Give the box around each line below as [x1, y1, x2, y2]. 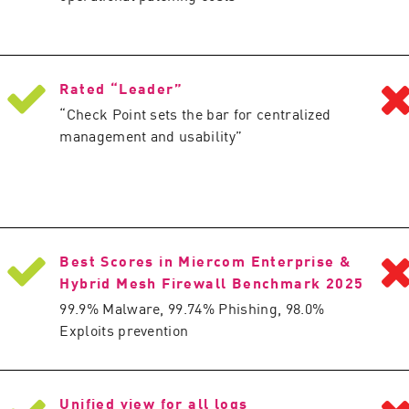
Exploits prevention [59, 319, 189, 341]
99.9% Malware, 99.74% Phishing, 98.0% [59, 297, 325, 319]
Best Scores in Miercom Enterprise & [59, 249, 351, 271]
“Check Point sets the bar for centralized [59, 102, 331, 124]
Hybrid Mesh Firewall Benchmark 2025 [59, 271, 364, 293]
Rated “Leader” [59, 77, 183, 99]
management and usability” [59, 124, 243, 146]
